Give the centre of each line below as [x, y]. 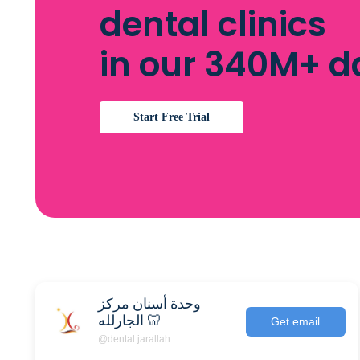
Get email [296, 321]
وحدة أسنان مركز [149, 303]
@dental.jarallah [134, 339]
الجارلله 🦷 [153, 320]
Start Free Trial [172, 117]
